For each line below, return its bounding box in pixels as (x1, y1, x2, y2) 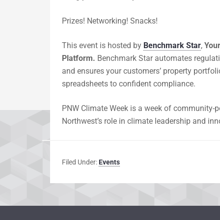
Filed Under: (62, 158, 99, 166)
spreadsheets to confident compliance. (62, 79, 195, 88)
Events (99, 158, 120, 166)
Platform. (62, 54, 97, 63)
